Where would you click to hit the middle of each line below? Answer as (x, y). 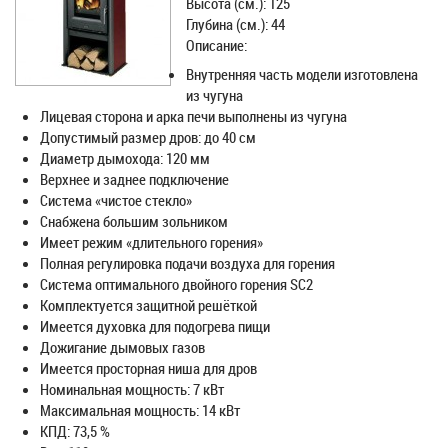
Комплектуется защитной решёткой (148, 305)
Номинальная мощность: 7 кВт (132, 389)
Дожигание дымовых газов (122, 347)
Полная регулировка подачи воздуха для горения (187, 263)
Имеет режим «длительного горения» (151, 242)
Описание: (216, 45)
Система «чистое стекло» (116, 200)
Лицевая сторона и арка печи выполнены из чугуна (193, 116)
